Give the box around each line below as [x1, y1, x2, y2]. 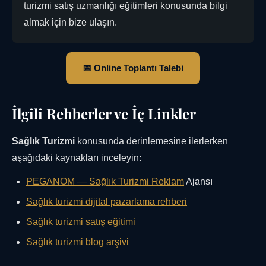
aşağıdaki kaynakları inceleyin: [12, 153, 141, 163]
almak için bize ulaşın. [24, 17, 117, 28]
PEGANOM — [26, 176, 89, 187]
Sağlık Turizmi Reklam [89, 176, 184, 187]
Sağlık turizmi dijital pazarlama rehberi [26, 197, 187, 207]
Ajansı [184, 176, 213, 187]
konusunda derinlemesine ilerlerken [75, 136, 228, 147]
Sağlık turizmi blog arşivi [26, 237, 129, 248]
